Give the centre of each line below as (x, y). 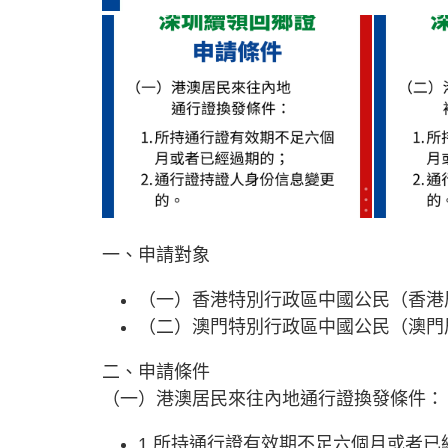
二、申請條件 (156, 371)
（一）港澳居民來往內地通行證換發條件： (273, 398)
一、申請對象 (156, 254)
